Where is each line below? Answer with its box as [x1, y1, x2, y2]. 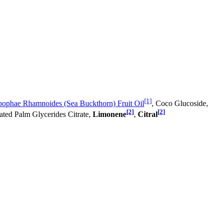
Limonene [93, 110, 126, 119]
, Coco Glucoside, [152, 99, 208, 108]
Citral [138, 110, 158, 119]
